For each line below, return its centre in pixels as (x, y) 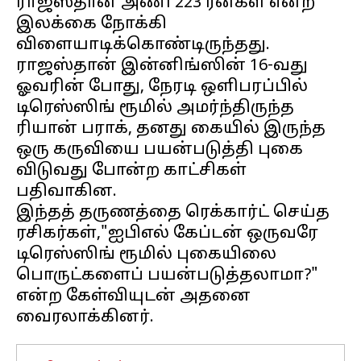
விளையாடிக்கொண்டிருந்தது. (143, 45)
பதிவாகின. (66, 192)
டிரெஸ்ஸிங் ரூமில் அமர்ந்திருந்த (155, 108)
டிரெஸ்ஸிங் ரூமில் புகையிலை (146, 255)
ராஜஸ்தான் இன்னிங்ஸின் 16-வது (162, 66)
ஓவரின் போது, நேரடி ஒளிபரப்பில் (162, 87)
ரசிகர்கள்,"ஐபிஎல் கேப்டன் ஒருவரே (167, 234)
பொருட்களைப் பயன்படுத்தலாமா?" (167, 276)
